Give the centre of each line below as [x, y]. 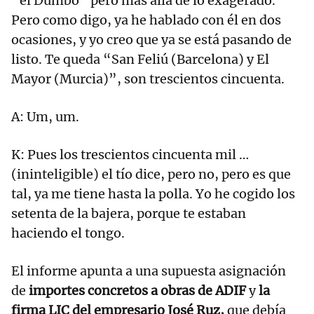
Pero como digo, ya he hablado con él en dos [146, 20]
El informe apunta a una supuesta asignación [149, 271]
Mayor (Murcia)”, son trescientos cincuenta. [149, 79]
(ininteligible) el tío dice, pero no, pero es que [151, 175]
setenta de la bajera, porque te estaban [129, 214]
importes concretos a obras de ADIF [139, 291]
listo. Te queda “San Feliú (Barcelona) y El [140, 60]
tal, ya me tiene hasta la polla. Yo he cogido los [153, 194]
